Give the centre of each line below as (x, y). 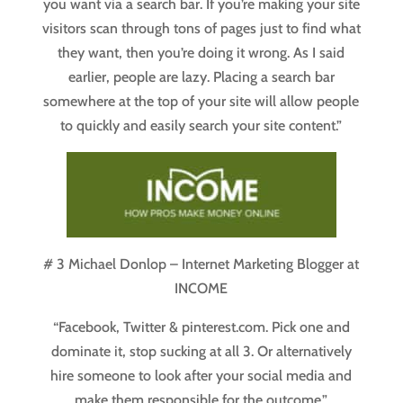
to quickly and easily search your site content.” (201, 126)
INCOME (201, 289)
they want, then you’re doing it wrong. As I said (201, 53)
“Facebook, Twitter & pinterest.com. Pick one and (201, 327)
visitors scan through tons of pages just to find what (201, 29)
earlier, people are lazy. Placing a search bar (201, 77)
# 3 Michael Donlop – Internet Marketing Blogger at (201, 264)
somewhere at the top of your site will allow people (201, 102)
